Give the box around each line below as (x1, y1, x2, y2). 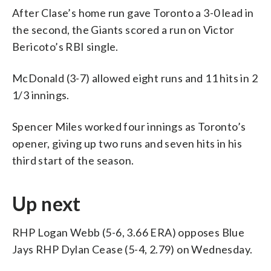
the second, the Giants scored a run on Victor (12, 22, 234, 36)
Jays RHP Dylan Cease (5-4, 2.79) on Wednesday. (12, 242, 253, 256)
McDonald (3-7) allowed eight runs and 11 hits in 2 (12, 71, 258, 85)
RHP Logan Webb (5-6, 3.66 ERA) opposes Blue (12, 225, 245, 239)
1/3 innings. (12, 88, 70, 102)
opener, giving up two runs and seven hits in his (12, 136, 243, 150)
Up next (12, 191, 81, 215)
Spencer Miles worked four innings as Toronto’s (12, 119, 246, 133)
